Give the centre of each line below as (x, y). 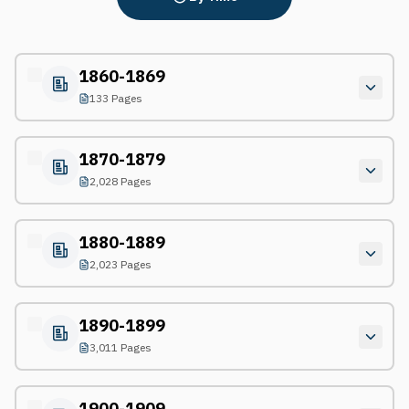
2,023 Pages (120, 264)
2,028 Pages (120, 181)
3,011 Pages (120, 347)
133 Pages (115, 98)
